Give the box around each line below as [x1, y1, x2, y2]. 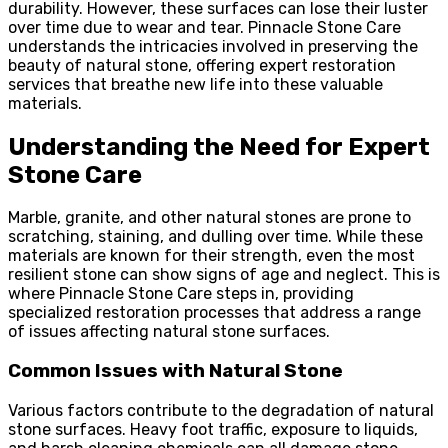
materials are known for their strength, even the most [8, 246, 415, 266]
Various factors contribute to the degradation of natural [8, 400, 434, 420]
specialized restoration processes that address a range [8, 303, 421, 323]
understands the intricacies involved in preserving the [8, 36, 418, 56]
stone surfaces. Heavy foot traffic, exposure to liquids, [8, 419, 418, 439]
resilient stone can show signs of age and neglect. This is [8, 265, 440, 285]
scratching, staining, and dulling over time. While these [8, 227, 423, 247]
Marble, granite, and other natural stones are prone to [8, 208, 411, 228]
